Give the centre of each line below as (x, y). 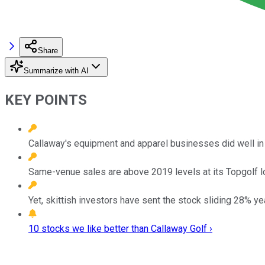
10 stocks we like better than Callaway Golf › (120, 228)
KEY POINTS (46, 100)
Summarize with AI (56, 70)
